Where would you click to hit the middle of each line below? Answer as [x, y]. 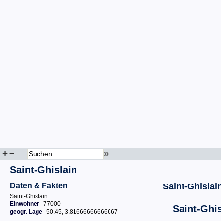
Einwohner [25, 204]
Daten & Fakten [39, 186]
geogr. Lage [26, 212]
